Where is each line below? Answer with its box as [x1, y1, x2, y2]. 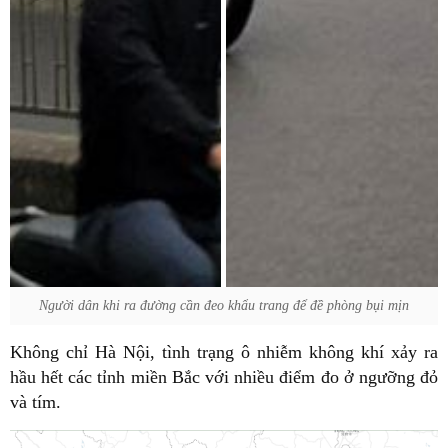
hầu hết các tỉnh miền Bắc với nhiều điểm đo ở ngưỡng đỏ [10, 367, 438, 388]
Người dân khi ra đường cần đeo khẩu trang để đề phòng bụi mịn [38, 298, 409, 313]
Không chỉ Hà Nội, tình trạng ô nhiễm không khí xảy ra [10, 342, 438, 363]
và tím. [10, 392, 61, 413]
